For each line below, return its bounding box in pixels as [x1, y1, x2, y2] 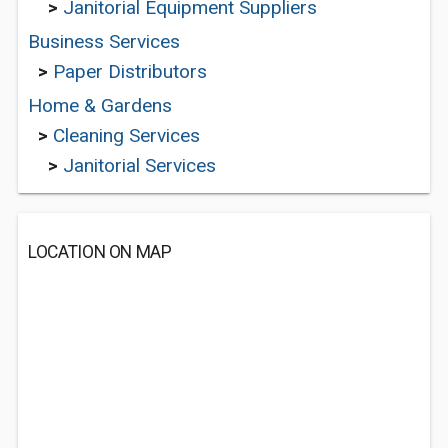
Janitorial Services [63, 154, 216, 177]
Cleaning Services [53, 124, 200, 147]
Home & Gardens [28, 94, 172, 117]
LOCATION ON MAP [28, 242, 172, 262]
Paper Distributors [53, 60, 207, 83]
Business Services [28, 30, 180, 53]
